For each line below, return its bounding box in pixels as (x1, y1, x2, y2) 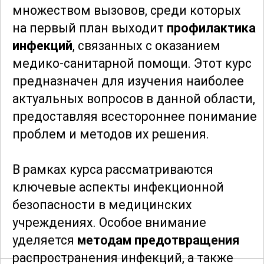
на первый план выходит (12, 21, 167, 36)
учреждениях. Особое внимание (12, 215, 206, 230)
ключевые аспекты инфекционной (12, 180, 224, 195)
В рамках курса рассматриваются (12, 162, 213, 177)
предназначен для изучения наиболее (12, 74, 244, 89)
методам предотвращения (77, 233, 239, 248)
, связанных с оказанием (72, 38, 220, 54)
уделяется (12, 233, 77, 248)
